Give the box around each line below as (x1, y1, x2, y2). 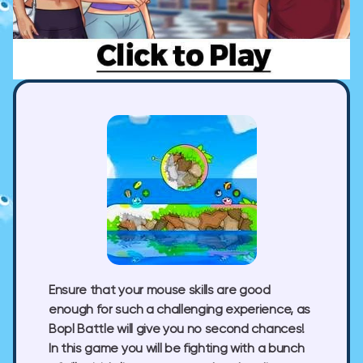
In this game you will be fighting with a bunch (49, 342, 305, 356)
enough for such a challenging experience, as (49, 303, 310, 317)
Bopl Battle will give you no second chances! (49, 322, 305, 336)
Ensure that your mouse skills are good (49, 284, 271, 297)
